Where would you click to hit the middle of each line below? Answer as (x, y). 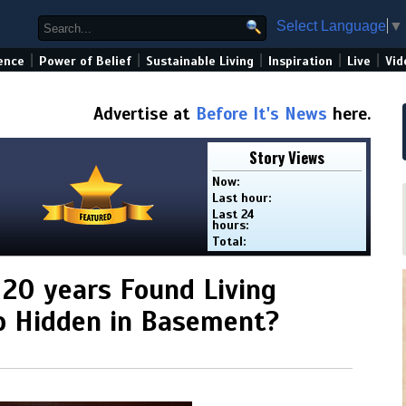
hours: (231, 225)
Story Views (287, 157)
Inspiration (300, 61)
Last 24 (234, 214)
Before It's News (261, 114)
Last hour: (242, 198)
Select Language (331, 25)
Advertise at (145, 114)
